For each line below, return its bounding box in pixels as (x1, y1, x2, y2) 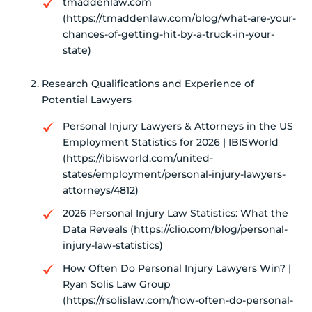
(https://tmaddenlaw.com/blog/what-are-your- (63, 12, 296, 25)
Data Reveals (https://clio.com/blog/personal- (63, 223, 288, 236)
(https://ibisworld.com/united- (63, 152, 213, 165)
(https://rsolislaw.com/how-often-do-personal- (63, 294, 293, 307)
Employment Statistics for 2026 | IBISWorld (63, 136, 279, 149)
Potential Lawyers (42, 93, 132, 107)
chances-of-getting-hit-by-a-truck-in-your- (63, 28, 274, 41)
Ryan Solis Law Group (63, 278, 171, 291)
